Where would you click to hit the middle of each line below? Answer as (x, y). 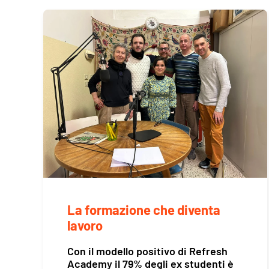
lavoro (85, 225)
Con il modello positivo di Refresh (147, 251)
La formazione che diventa (144, 210)
